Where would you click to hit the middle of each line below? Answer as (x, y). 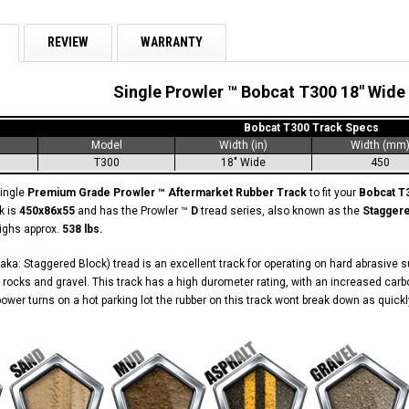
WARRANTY (172, 42)
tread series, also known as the (282, 210)
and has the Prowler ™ (134, 210)
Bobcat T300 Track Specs (311, 127)
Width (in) (243, 145)
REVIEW (68, 42)
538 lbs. (83, 229)
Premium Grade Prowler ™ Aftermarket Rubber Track (167, 192)
